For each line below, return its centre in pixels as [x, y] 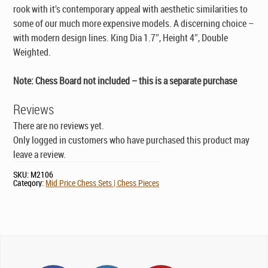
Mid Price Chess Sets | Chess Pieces [103, 183]
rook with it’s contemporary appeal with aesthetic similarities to [131, 9]
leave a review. [40, 155]
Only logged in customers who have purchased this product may [132, 140]
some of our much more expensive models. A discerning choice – [134, 24]
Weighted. [32, 52]
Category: [30, 183]
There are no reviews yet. [59, 126]
